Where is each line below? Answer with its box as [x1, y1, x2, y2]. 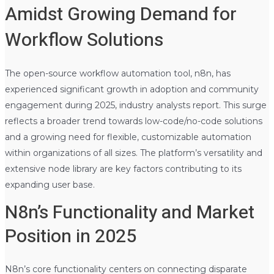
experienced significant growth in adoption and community [4, 83, 259, 95]
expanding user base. [4, 179, 95, 190]
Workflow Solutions [4, 26, 163, 54]
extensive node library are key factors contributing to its [4, 163, 242, 174]
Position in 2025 [4, 223, 136, 250]
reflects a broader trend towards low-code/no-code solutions [4, 115, 262, 127]
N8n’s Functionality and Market [4, 199, 254, 226]
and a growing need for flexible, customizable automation [4, 131, 251, 143]
